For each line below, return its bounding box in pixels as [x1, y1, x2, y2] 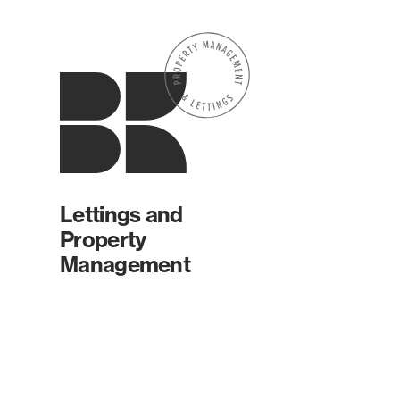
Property [60, 226, 146, 253]
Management [60, 251, 190, 278]
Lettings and [60, 201, 183, 228]
